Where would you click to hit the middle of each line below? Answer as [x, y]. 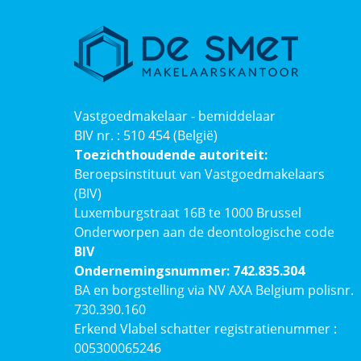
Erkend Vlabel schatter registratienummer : [205, 329]
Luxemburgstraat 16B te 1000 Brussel [188, 213]
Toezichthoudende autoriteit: [171, 155]
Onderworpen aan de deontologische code [204, 232]
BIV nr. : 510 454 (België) [146, 136]
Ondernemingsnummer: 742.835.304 [189, 271]
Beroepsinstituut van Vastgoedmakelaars [199, 174]
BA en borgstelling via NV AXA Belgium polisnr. [214, 290]
